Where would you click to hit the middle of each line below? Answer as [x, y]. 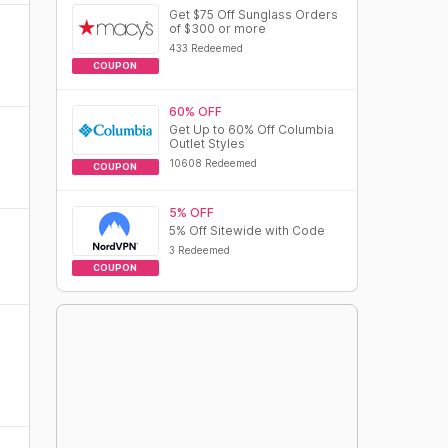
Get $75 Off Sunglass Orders [253, 14]
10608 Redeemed [212, 163]
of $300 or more [217, 28]
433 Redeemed [205, 48]
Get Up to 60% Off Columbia [251, 129]
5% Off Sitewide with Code [246, 230]
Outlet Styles [206, 143]
